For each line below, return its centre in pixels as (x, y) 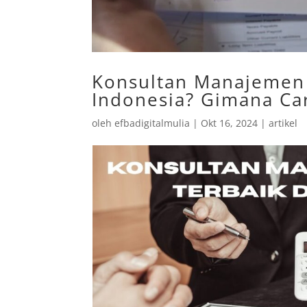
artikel (283, 123)
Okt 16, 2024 (230, 123)
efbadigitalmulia (152, 123)
